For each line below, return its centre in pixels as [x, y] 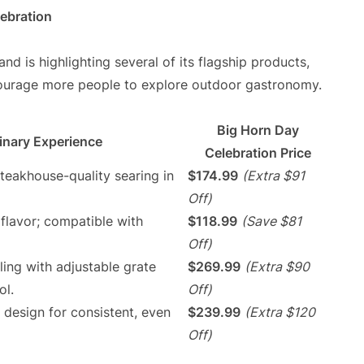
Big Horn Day [258, 130]
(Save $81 [271, 221]
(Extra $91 [273, 176]
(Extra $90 [277, 267]
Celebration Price [258, 153]
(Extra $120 [280, 312]
